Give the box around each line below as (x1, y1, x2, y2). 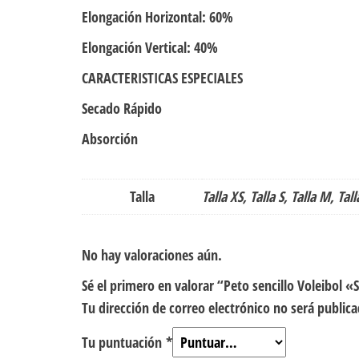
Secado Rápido (82, 99, 162, 119)
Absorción (82, 129, 138, 149)
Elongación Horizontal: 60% (82, 7, 233, 27)
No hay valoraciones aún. (82, 245, 222, 265)
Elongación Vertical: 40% (82, 38, 218, 58)
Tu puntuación (82, 333, 166, 353)
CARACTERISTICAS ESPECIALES (82, 68, 243, 88)
